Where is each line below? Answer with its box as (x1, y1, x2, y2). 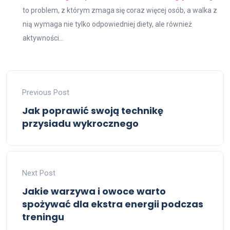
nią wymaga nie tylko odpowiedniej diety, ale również (23, 20, 192, 28)
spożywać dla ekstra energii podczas (22, 197, 203, 210)
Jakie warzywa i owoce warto (22, 184, 166, 198)
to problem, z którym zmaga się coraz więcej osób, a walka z (23, 6, 217, 14)
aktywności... (23, 33, 64, 42)
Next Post (22, 168, 55, 178)
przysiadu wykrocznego (22, 117, 139, 130)
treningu (22, 210, 64, 223)
